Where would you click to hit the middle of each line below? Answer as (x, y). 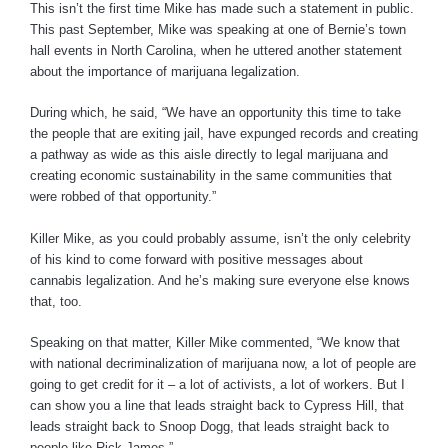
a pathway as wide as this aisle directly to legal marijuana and (209, 155)
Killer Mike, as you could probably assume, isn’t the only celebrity (220, 238)
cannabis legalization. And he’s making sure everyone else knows (220, 280)
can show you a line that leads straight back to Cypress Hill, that (217, 406)
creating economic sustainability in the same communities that (211, 176)
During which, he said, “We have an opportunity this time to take (215, 113)
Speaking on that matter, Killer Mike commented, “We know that (215, 343)
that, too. (56, 301)
